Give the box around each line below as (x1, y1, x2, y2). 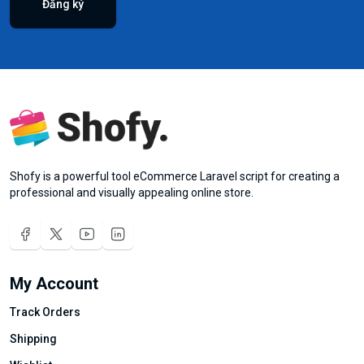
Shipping (10, 332, 57, 345)
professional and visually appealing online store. (10, 186, 253, 199)
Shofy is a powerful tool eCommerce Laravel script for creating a (10, 170, 340, 183)
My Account (10, 274, 98, 293)
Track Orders (10, 305, 80, 318)
